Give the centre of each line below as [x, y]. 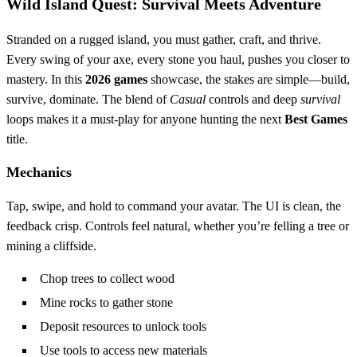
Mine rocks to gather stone [106, 303]
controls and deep [253, 100]
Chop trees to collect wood [107, 279]
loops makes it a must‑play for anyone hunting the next [145, 120]
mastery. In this [46, 80]
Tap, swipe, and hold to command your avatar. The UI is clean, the [174, 206]
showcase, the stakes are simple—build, [249, 80]
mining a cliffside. [51, 246]
